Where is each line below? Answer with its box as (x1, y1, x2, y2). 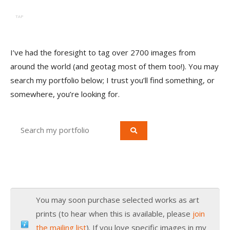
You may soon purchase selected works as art (36, 195, 199, 205)
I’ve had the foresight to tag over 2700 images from (10, 47, 196, 58)
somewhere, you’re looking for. (10, 89, 120, 100)
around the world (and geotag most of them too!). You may (10, 61, 219, 72)
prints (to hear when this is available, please (36, 208, 193, 219)
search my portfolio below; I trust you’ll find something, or (10, 75, 215, 86)
